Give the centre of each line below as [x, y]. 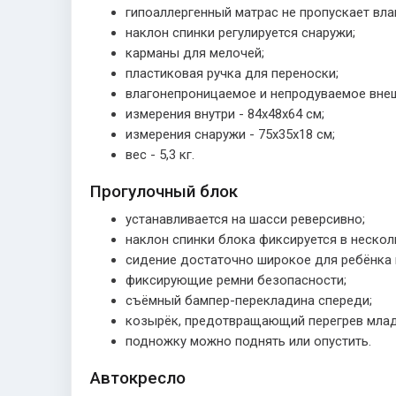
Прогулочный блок [164, 191]
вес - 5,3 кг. [160, 155]
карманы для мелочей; [195, 53]
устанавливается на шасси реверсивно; [245, 219]
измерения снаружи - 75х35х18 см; [230, 134]
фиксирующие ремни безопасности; [236, 280]
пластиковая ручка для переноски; [232, 73]
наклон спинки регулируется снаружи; [240, 33]
